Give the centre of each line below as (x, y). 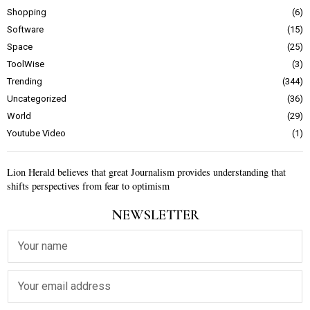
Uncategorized (37, 99)
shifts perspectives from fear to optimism (88, 186)
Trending (25, 81)
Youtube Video (36, 133)
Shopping (27, 12)
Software (25, 29)
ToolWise (26, 64)
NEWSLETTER (155, 215)
